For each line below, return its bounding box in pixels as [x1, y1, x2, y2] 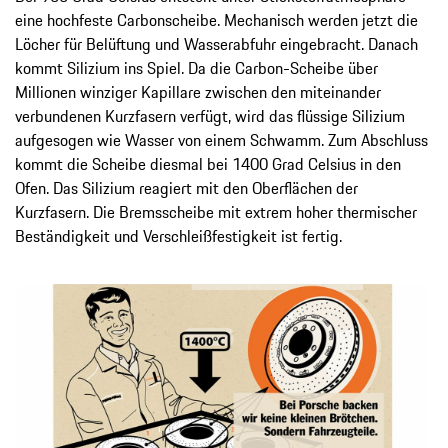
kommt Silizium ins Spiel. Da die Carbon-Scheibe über [15, 55, 378, 80]
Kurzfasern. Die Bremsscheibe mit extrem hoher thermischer [15, 199, 417, 224]
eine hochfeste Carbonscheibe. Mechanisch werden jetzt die [15, 7, 418, 32]
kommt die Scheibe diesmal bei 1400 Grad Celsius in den [15, 151, 401, 176]
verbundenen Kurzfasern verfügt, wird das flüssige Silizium [15, 103, 405, 128]
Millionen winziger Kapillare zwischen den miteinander [15, 79, 381, 104]
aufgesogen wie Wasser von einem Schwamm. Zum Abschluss [15, 127, 428, 152]
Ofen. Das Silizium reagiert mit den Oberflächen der [15, 175, 358, 200]
